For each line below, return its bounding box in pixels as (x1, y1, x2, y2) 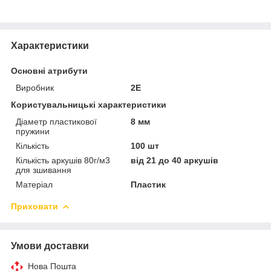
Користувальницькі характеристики (11, 99, 166, 109)
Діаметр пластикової (16, 116, 97, 126)
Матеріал (16, 179, 53, 189)
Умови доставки (11, 240, 89, 251)
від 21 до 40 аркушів (131, 155, 219, 165)
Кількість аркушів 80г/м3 (16, 155, 110, 165)
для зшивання (16, 165, 71, 175)
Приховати (11, 201, 58, 211)
